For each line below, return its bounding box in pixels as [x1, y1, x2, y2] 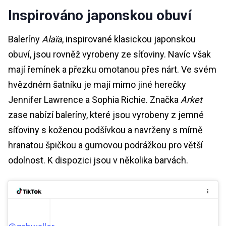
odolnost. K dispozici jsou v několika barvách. [8, 154, 188, 165]
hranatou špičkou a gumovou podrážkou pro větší [8, 139, 203, 150]
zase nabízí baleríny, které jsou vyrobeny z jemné [8, 109, 204, 120]
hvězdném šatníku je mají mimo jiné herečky [8, 79, 186, 90]
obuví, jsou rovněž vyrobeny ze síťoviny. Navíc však [8, 48, 211, 60]
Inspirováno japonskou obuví [8, 7, 192, 24]
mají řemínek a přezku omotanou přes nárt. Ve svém [8, 64, 216, 75]
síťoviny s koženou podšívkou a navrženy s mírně [8, 124, 203, 135]
